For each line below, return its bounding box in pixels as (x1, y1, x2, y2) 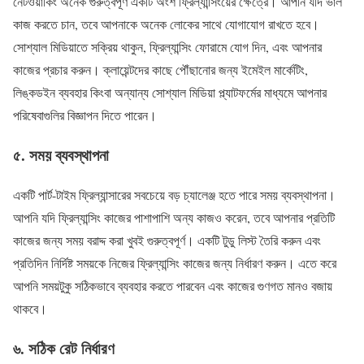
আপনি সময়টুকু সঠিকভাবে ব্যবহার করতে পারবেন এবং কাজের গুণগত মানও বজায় (13, 276, 332, 294)
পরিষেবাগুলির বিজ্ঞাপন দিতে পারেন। (13, 106, 157, 124)
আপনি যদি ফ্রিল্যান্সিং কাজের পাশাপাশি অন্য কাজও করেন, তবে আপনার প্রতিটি (13, 208, 335, 226)
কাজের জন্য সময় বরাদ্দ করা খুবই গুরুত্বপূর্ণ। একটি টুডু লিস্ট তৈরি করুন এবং (13, 231, 321, 249)
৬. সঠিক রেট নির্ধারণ (13, 336, 115, 359)
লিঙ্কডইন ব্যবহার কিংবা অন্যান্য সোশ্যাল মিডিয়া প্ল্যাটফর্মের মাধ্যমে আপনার (13, 84, 327, 102)
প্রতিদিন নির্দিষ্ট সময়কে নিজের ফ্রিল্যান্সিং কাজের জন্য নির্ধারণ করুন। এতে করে (13, 253, 336, 271)
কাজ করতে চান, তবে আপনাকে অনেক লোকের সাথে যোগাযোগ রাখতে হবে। (13, 15, 319, 33)
